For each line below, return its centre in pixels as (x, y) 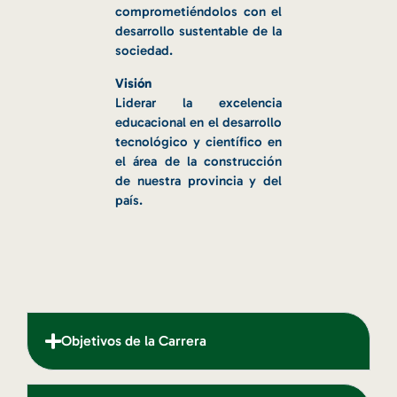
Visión (133, 83)
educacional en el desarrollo (198, 122)
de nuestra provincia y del (198, 180)
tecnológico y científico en (198, 141)
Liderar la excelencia (198, 102)
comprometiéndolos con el (198, 12)
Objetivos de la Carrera (133, 340)
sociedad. (144, 51)
